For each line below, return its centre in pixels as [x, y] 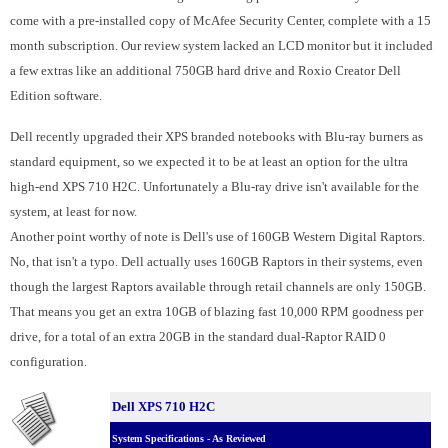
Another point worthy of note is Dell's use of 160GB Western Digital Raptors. [217, 236]
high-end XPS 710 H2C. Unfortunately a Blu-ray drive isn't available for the [214, 186]
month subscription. [65, 45]
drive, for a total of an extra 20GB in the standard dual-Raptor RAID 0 [198, 336]
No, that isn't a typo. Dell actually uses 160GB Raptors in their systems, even [216, 261]
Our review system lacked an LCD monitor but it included [277, 45]
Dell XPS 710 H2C [163, 406]
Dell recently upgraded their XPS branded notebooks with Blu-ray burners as [216, 136]
